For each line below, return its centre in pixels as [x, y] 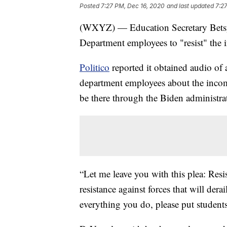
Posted [90, 6]
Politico [94, 67]
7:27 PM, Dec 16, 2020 [133, 6]
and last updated [190, 6]
